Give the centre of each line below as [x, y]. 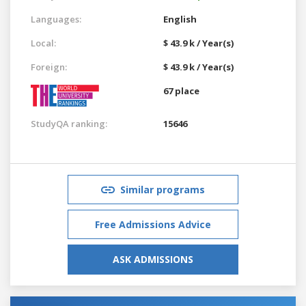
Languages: [56, 19]
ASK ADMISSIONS [153, 259]
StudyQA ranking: [69, 123]
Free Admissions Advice [153, 224]
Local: [43, 43]
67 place [181, 91]
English [180, 19]
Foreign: [49, 67]
